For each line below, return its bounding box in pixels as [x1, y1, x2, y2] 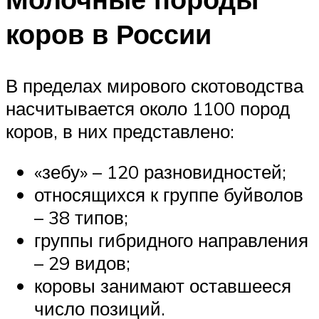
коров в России [6, 16, 211, 51]
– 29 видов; [34, 251, 130, 275]
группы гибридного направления [34, 229, 308, 252]
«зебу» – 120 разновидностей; [34, 160, 286, 184]
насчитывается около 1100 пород [6, 96, 290, 120]
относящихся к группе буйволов [34, 183, 303, 206]
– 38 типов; [34, 206, 128, 229]
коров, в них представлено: [6, 119, 234, 142]
